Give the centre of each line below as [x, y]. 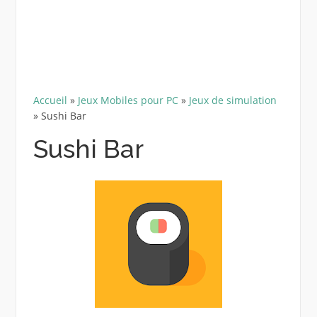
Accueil [50, 100]
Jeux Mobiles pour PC [128, 100]
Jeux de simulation [232, 100]
